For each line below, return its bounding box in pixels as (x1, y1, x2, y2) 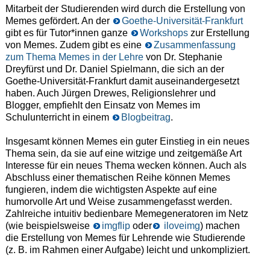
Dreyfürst (5, 64, 44, 75)
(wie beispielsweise (5, 221, 92, 231)
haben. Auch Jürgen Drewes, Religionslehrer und (5, 88, 216, 99)
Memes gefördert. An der (5, 16, 112, 27)
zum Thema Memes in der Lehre (5, 52, 143, 63)
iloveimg (161, 221, 200, 231)
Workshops (139, 28, 188, 39)
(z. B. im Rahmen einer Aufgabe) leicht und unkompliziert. (5, 245, 250, 256)
